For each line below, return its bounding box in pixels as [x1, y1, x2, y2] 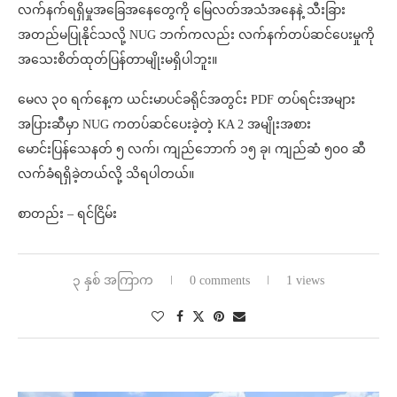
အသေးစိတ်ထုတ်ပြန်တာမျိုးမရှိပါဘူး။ [18, 52, 217, 66]
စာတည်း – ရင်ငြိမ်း [18, 206, 117, 221]
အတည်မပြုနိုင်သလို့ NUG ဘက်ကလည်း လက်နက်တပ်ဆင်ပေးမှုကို [18, 27, 375, 42]
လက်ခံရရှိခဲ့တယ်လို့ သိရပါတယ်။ [18, 167, 194, 181]
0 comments [190, 273, 250, 287]
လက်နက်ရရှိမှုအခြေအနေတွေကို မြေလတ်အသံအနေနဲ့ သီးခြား [18, 3, 346, 17]
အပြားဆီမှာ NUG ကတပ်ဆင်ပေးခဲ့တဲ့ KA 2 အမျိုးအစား [18, 117, 311, 131]
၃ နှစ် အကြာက [73, 273, 153, 287]
